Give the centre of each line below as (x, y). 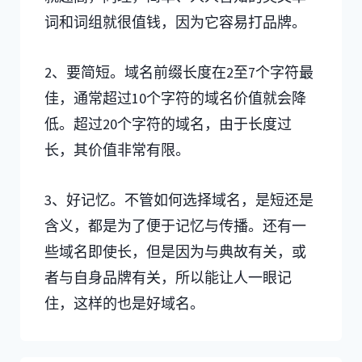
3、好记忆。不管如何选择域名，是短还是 (179, 200)
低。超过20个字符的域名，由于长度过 (168, 124)
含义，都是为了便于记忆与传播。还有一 (175, 225)
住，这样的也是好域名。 (124, 303)
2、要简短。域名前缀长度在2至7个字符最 (179, 72)
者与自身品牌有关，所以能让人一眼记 (168, 277)
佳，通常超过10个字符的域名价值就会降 (175, 98)
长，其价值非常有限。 (117, 149)
